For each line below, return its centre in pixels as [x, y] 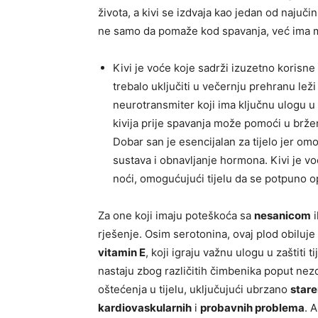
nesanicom [283, 216]
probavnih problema [252, 308]
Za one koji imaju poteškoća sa [176, 216]
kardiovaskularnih [145, 308]
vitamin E [122, 253]
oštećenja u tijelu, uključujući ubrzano [194, 290]
